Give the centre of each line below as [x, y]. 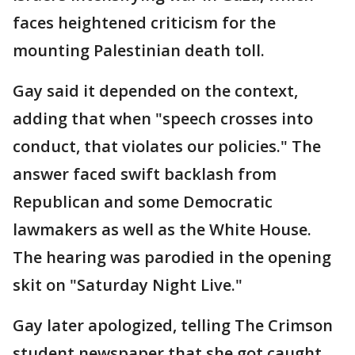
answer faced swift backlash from [145, 174]
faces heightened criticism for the [144, 22]
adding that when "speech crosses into [163, 118]
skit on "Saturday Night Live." [128, 284]
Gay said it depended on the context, [155, 90]
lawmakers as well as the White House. [162, 229]
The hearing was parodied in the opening [172, 257]
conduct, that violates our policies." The [167, 146]
